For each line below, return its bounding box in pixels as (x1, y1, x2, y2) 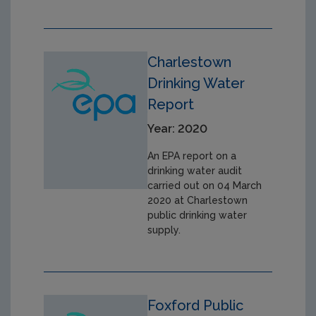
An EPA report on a (147, 150, 237, 162)
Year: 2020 (147, 121, 208, 135)
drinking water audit (147, 164, 243, 176)
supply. (147, 224, 181, 236)
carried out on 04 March (147, 179, 262, 191)
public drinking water (147, 209, 248, 221)
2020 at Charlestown (147, 194, 248, 206)
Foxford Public (147, 296, 244, 314)
